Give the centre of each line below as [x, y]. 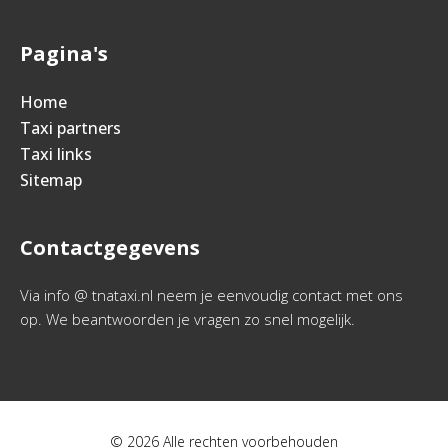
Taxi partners [70, 128]
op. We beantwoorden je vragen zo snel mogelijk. [187, 319]
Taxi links [56, 154]
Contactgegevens [110, 247]
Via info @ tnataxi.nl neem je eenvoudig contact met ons [211, 295]
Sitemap [51, 180]
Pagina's [64, 53]
